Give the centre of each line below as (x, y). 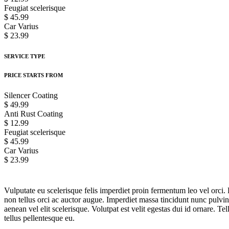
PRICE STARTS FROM (33, 75)
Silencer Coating (31, 95)
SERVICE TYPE (25, 56)
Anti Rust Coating (33, 113)
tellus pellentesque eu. (39, 218)
